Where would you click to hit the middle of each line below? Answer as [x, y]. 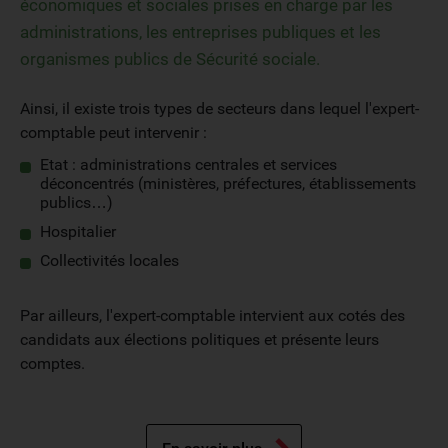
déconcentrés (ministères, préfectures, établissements [228, 183]
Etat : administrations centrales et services [188, 164]
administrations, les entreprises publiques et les [200, 32]
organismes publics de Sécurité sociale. [170, 59]
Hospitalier [78, 231]
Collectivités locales [109, 260]
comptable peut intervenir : [113, 132]
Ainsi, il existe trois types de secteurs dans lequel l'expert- [219, 108]
